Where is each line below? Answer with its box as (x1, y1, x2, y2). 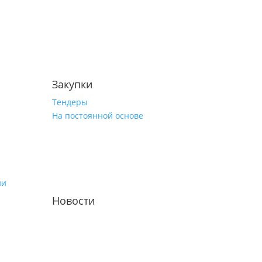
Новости (52, 194, 95, 208)
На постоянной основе (52, 109, 144, 121)
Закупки (52, 77, 93, 91)
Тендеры (52, 96, 88, 108)
